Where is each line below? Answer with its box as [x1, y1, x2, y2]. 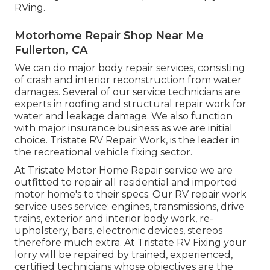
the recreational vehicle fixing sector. [14, 146, 192, 158]
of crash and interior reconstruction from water [14, 74, 242, 86]
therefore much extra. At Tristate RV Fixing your [14, 236, 246, 248]
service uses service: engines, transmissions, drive [14, 200, 245, 212]
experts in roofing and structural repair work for [14, 98, 246, 110]
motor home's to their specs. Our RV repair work [14, 188, 246, 200]
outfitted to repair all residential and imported [14, 176, 237, 188]
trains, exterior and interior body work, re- [14, 212, 213, 224]
